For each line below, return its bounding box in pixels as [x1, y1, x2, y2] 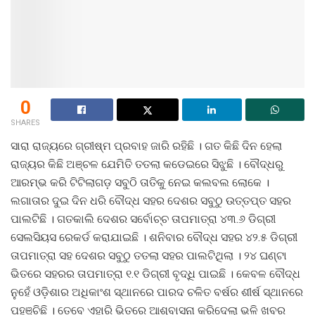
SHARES [11, 118, 40, 128]
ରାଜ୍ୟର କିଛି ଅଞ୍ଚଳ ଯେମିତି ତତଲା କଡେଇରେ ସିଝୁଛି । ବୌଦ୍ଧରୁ [11, 157, 283, 172]
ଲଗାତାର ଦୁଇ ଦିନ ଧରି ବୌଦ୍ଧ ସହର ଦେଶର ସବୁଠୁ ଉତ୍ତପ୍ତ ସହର [11, 194, 291, 208]
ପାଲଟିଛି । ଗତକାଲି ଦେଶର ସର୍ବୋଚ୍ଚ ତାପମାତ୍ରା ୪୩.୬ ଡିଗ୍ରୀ [11, 212, 276, 226]
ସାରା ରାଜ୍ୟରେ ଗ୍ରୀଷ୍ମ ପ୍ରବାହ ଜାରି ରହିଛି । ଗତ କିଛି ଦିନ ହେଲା [11, 139, 282, 153]
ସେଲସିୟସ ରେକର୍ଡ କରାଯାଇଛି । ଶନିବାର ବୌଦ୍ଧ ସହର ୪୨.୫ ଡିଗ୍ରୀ [11, 231, 297, 245]
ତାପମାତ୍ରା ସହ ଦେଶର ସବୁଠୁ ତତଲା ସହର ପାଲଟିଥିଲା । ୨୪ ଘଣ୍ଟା [11, 249, 287, 263]
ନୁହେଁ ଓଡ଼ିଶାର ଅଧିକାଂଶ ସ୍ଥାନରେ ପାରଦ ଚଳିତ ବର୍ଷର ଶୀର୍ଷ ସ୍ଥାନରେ [11, 285, 303, 300]
